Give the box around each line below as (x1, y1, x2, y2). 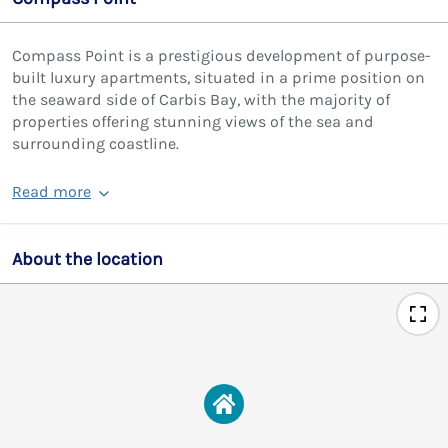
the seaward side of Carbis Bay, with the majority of (12, 89, 390, 109)
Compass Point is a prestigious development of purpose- (12, 45, 431, 65)
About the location (12, 247, 163, 270)
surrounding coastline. (12, 133, 179, 153)
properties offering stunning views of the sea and (12, 111, 374, 131)
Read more (12, 181, 91, 201)
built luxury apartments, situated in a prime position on (12, 67, 425, 87)
